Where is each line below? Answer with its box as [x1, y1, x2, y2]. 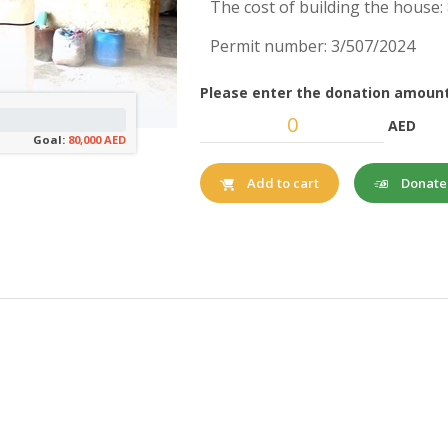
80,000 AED [68, 132, 127, 147]
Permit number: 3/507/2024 [210, 35, 416, 57]
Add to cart [247, 174, 320, 192]
